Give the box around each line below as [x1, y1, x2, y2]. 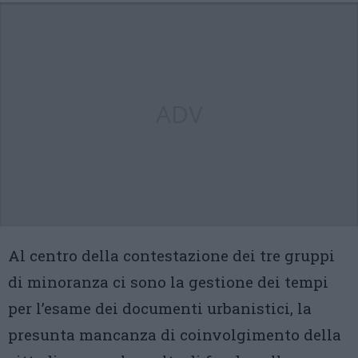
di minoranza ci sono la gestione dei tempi [8, 272, 328, 292]
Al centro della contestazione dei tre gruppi [8, 245, 335, 265]
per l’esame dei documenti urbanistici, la [8, 298, 312, 318]
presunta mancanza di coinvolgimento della [8, 324, 341, 344]
